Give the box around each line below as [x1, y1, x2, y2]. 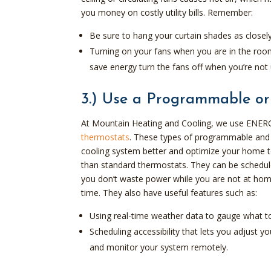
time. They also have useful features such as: [81, 186, 258, 198]
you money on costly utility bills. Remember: [81, 6, 253, 18]
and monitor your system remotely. [90, 241, 229, 253]
